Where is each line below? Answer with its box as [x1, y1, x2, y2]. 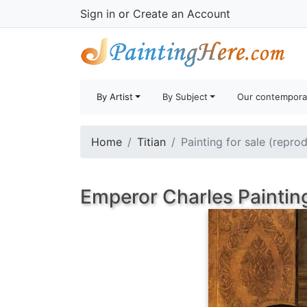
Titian [137, 135, 166, 149]
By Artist [97, 91, 133, 102]
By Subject [162, 91, 208, 102]
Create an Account [133, 7, 230, 21]
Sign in [80, 7, 115, 21]
